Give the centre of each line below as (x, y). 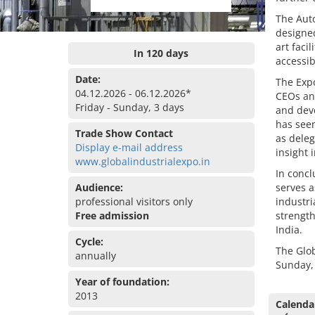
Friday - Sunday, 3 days (130, 107)
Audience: (99, 187)
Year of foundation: (122, 282)
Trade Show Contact (124, 133)
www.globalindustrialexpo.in (143, 161)
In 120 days (161, 53)
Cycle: (89, 242)
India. (289, 230)
